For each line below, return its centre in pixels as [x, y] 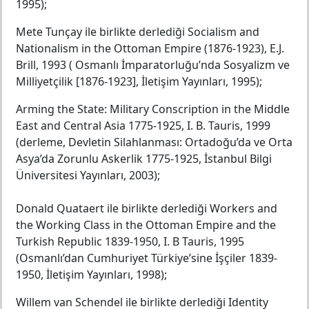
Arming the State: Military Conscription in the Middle [153, 109]
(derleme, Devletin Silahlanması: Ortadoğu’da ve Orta [154, 142]
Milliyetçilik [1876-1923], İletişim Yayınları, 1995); [139, 81]
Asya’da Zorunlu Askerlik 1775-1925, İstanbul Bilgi [144, 159]
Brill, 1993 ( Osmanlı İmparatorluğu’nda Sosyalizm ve [153, 65]
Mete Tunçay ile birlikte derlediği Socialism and [138, 32]
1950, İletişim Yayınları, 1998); [91, 275]
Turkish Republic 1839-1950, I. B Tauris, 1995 [130, 241]
